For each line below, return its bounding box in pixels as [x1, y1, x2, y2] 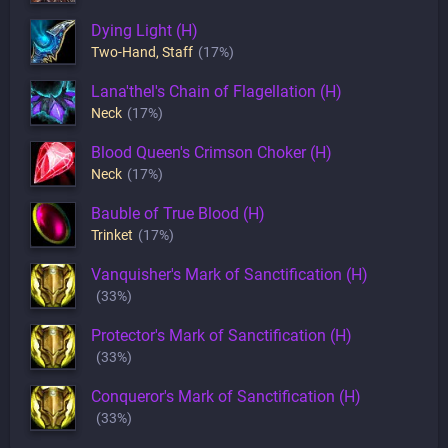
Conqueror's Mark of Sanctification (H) [91, 387, 361, 406]
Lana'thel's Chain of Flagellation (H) [91, 82, 342, 101]
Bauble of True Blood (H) [91, 204, 265, 223]
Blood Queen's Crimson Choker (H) [91, 143, 332, 162]
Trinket [91, 227, 133, 243]
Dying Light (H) [91, 21, 198, 40]
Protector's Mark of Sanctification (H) [91, 326, 352, 345]
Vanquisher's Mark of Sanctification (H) [91, 265, 368, 284]
